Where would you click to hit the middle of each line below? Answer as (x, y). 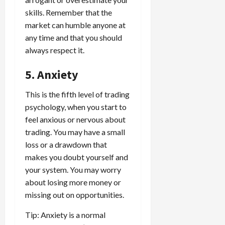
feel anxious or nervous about (75, 119)
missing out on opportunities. (75, 194)
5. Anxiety (52, 74)
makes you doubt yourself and (77, 157)
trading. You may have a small (75, 132)
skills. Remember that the (69, 12)
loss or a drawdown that (66, 144)
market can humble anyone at (75, 25)
